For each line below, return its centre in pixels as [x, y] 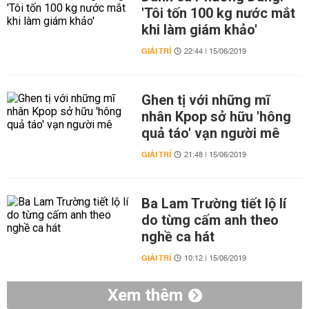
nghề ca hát [178, 237]
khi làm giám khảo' [199, 30]
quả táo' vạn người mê [210, 133]
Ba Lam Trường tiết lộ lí [213, 203]
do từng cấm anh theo [210, 220]
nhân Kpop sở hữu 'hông [216, 117]
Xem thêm [145, 295]
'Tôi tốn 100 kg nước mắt [218, 13]
